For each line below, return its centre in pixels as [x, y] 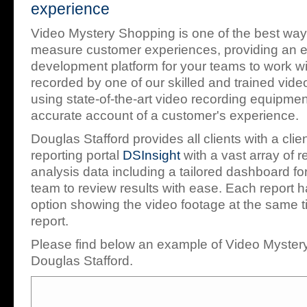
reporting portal [77, 155]
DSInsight [151, 155]
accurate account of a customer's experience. [165, 115]
